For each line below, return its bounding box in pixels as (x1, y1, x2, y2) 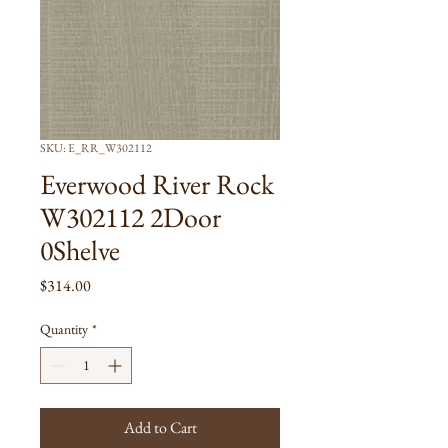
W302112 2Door (40, 199, 221, 235)
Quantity (40, 320, 88, 338)
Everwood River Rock (40, 166, 274, 202)
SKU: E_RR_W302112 (40, 140, 152, 156)
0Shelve (40, 232, 120, 268)
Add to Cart (123, 417, 197, 438)
